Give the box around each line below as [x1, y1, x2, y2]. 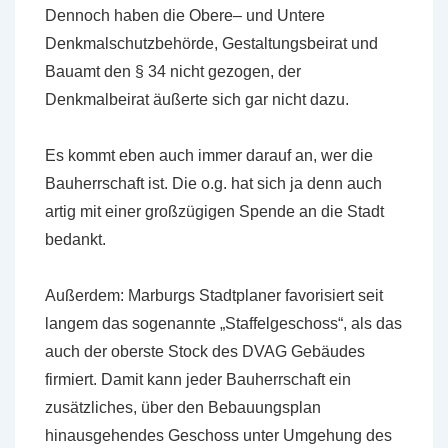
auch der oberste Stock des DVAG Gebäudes [45, 343, 365, 360]
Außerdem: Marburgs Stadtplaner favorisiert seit [45, 287, 383, 304]
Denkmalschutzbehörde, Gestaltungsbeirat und [45, 35, 378, 52]
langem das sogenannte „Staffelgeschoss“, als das [45, 315, 402, 332]
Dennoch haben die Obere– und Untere [45, 7, 325, 24]
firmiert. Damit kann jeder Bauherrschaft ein [45, 371, 351, 388]
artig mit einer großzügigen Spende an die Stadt [45, 203, 384, 220]
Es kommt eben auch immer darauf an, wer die [45, 147, 373, 164]
